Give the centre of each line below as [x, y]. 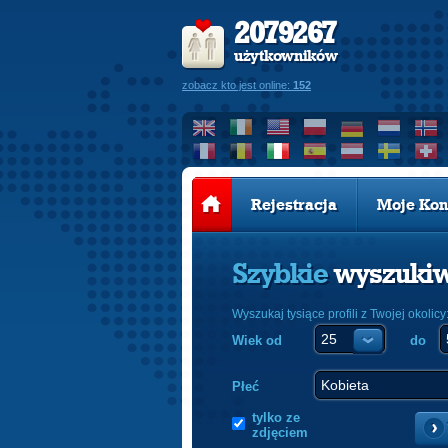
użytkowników [286, 56]
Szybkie [283, 275]
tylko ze [276, 417]
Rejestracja [293, 205]
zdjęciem [280, 432]
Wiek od [257, 340]
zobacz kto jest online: [237, 85]
